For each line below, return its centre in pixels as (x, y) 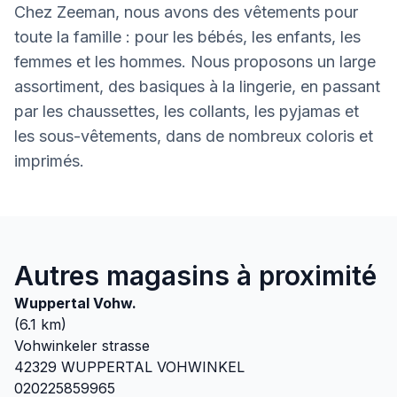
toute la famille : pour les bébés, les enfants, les (187, 37)
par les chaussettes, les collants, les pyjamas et (187, 111)
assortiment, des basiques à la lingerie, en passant (197, 86)
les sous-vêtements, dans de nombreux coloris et (194, 136)
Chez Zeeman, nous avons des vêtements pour (186, 12)
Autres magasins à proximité (195, 276)
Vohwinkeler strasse (82, 346)
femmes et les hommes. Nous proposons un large (195, 62)
